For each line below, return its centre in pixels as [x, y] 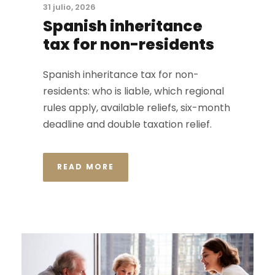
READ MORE [86, 166]
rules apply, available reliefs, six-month [137, 107]
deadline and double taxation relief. [127, 124]
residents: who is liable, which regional [134, 91]
